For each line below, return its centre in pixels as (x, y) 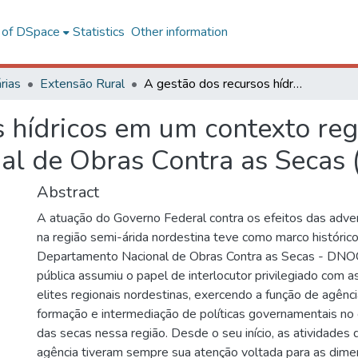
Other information (179, 32)
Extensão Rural (82, 84)
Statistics (98, 32)
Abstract (68, 192)
